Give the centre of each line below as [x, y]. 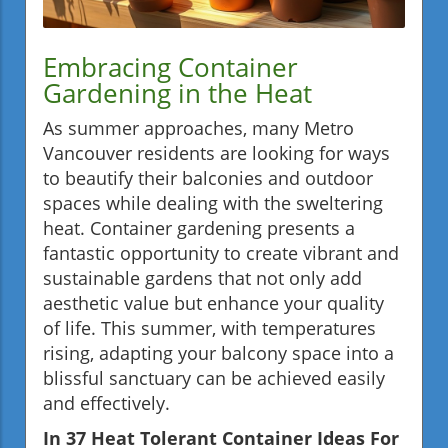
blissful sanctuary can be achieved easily [214, 378]
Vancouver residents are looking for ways [216, 153]
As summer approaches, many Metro [198, 128]
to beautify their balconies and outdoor [208, 178]
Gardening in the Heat [177, 93]
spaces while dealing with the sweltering [213, 203]
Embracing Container [170, 67]
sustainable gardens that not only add [202, 278]
